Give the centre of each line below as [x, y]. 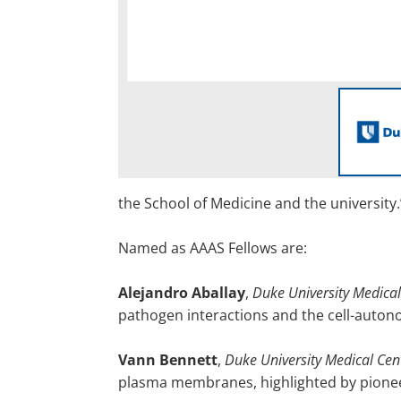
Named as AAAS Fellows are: [213, 248]
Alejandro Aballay [182, 293]
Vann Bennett [168, 360]
